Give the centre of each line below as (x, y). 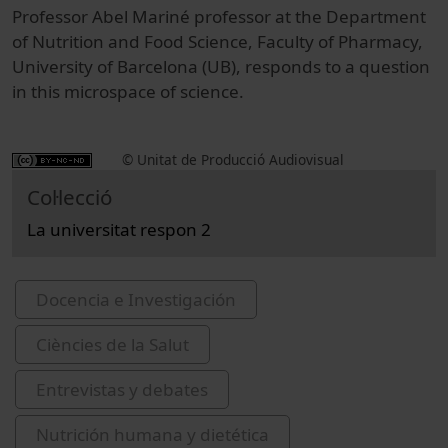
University (52, 67)
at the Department (350, 17)
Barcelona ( (162, 67)
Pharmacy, (380, 42)
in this (36, 92)
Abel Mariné (141, 17)
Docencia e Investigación (136, 300)
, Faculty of (291, 42)
